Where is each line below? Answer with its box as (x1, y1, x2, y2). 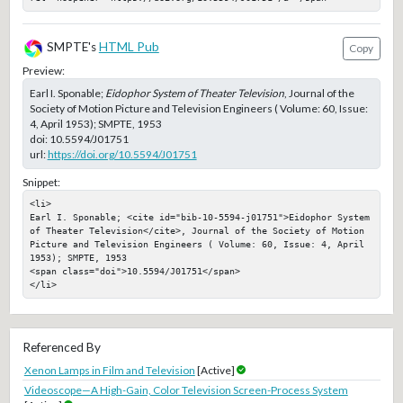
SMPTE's (43, 40, 99, 55)
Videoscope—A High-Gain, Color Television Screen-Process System (23, 383, 348, 398)
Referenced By (22, 340, 101, 355)
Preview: (22, 64, 65, 78)
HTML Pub (98, 40, 159, 55)
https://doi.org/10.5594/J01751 (47, 147, 197, 161)
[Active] (194, 363, 237, 378)
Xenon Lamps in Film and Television (23, 363, 195, 378)
